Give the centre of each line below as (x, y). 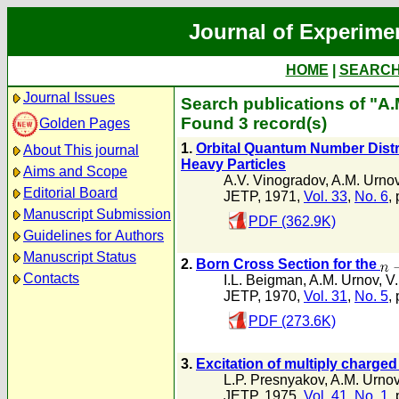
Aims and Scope (75, 171)
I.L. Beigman (263, 280)
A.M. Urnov (344, 280)
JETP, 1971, (264, 196)
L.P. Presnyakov (274, 380)
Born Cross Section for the (288, 264)
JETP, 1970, (264, 296)
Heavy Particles (233, 164)
